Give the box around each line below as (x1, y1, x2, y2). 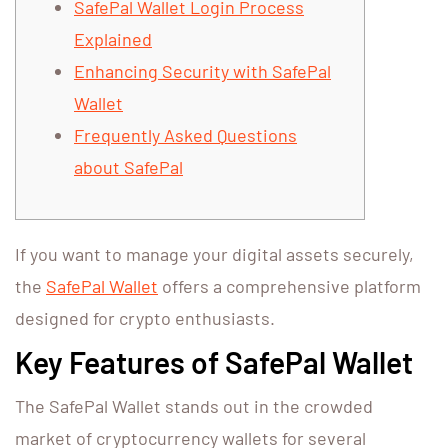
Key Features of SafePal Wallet (15, 344, 413, 381)
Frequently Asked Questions (74, 124, 297, 147)
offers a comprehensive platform (158, 275, 421, 298)
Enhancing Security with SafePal (74, 60, 331, 83)
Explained (74, 28, 152, 51)
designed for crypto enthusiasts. (15, 307, 275, 330)
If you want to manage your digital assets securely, (15, 243, 414, 266)
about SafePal (74, 156, 183, 179)
